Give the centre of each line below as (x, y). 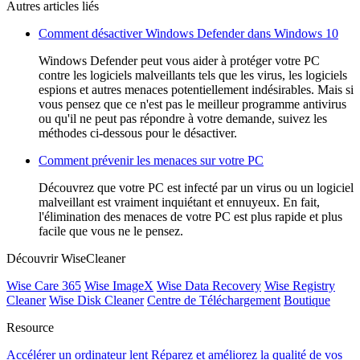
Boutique (307, 300)
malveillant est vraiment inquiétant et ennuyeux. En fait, (179, 202)
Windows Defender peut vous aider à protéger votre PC (179, 60)
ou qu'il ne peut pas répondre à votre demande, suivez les (183, 118)
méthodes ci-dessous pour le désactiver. (138, 133)
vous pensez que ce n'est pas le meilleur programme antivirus (192, 104)
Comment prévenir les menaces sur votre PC (151, 160)
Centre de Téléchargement (214, 300)
